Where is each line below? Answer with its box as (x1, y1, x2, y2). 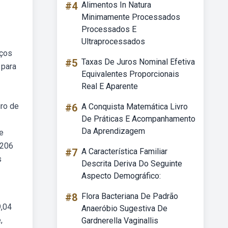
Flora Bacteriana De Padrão (81, 191, 178, 201)
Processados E (81, 24, 136, 34)
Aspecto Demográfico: (81, 171, 161, 181)
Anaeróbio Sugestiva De (81, 204, 167, 213)
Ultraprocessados (81, 37, 145, 46)
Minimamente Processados (81, 12, 180, 22)
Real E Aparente (81, 81, 138, 91)
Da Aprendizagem (81, 126, 145, 136)
